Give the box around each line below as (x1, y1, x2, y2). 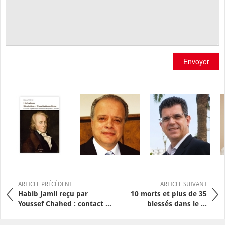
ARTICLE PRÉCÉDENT (18, 180, 72, 188)
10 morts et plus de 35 (131, 189, 207, 198)
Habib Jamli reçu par (18, 189, 88, 198)
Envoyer (183, 56, 209, 66)
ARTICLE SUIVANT (160, 180, 207, 188)
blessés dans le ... (147, 199, 207, 208)
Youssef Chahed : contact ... (18, 199, 111, 208)
